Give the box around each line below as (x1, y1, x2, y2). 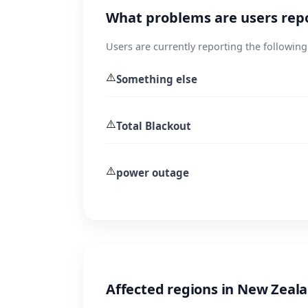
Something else (116, 71, 197, 86)
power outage (116, 165, 189, 179)
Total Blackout (116, 118, 191, 133)
